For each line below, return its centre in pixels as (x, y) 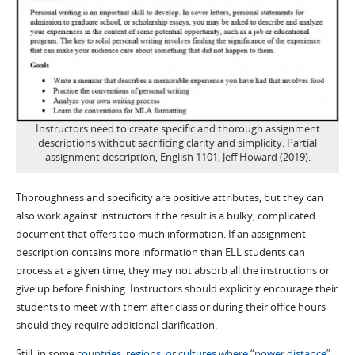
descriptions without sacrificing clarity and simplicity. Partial (177, 143)
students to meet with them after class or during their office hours (170, 307)
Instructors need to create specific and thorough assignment (177, 129)
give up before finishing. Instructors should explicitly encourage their (176, 289)
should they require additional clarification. (116, 326)
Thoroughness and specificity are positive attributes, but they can (169, 198)
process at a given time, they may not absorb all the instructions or (172, 271)
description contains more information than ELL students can (160, 253)
